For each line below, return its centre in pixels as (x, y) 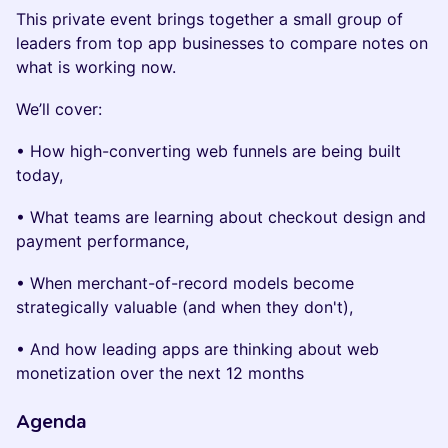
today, (39, 175)
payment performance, (102, 241)
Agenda (51, 421)
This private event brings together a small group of (209, 19)
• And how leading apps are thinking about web (197, 349)
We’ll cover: (59, 109)
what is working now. (96, 67)
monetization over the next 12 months (160, 373)
